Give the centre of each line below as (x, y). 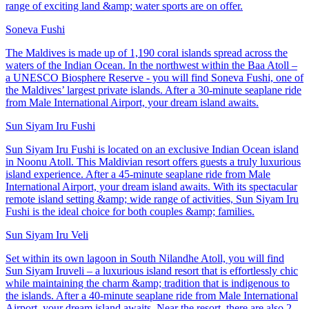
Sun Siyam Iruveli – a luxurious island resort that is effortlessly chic (152, 271)
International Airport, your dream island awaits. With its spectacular (151, 187)
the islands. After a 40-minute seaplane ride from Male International (152, 296)
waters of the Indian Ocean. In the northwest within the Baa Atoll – (151, 66)
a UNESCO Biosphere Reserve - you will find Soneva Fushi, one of (154, 78)
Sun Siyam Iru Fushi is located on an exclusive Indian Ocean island (152, 150)
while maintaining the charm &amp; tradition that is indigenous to (148, 283)
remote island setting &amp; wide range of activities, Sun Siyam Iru (152, 199)
